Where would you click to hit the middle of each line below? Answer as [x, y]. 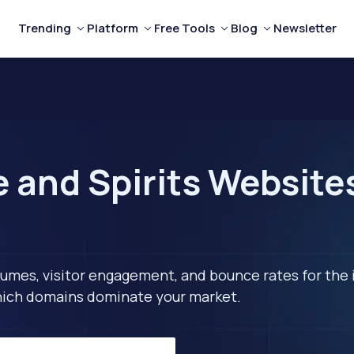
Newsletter [305, 28]
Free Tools [184, 28]
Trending [44, 28]
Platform [112, 28]
